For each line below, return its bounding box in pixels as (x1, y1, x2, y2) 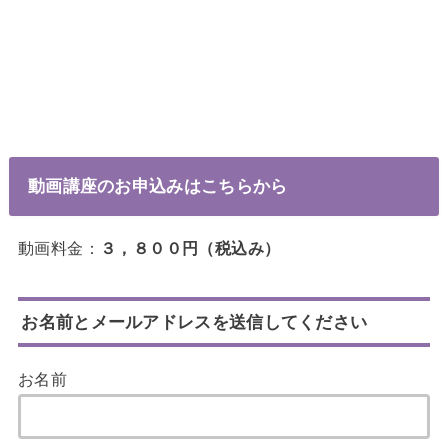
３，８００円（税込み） (99, 238, 281, 257)
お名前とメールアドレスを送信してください (21, 311, 368, 332)
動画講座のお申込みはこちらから (27, 175, 288, 196)
